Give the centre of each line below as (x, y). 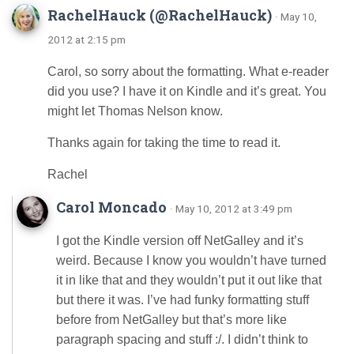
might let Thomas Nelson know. (135, 111)
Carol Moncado (111, 207)
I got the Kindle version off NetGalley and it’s (180, 241)
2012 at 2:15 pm (87, 40)
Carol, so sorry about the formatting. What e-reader (188, 72)
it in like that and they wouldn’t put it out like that (189, 280)
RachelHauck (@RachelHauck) (160, 15)
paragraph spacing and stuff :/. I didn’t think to (182, 339)
